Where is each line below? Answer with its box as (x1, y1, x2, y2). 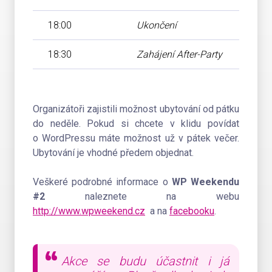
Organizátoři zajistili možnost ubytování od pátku (33, 103, 239, 115)
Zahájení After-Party (137, 49, 222, 60)
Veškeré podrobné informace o (33, 176, 172, 188)
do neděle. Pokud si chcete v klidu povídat (33, 118, 239, 129)
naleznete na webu (45, 191, 239, 202)
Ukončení (137, 19, 177, 31)
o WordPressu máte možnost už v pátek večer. (33, 132, 239, 144)
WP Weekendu (171, 176, 240, 188)
